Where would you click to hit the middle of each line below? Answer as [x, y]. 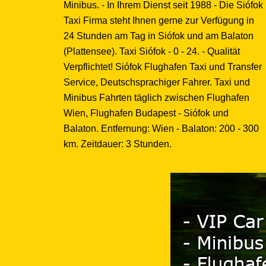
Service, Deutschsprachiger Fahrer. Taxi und [157, 82]
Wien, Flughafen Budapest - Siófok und [146, 113]
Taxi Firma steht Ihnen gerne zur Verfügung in [159, 20]
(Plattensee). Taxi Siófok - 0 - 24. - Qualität [152, 51]
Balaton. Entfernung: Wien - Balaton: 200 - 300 [161, 128]
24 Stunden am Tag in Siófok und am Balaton [159, 36]
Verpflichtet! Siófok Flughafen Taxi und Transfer [163, 66]
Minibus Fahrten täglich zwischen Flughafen [156, 97]
